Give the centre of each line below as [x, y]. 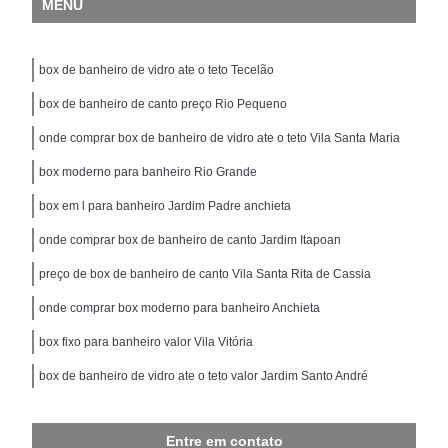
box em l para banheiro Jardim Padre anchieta [165, 205]
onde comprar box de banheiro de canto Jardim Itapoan [190, 239]
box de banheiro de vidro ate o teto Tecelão [157, 69]
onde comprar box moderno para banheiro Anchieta [180, 307]
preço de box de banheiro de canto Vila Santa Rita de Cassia [205, 273]
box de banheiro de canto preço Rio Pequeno [163, 103]
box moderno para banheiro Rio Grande [148, 171]
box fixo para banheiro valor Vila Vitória [146, 341]
